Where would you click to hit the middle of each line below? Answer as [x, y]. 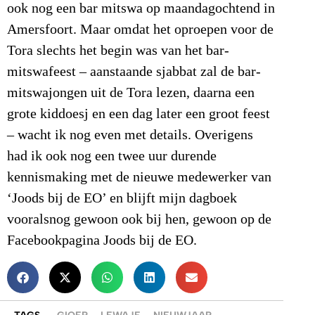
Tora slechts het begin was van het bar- [118, 51]
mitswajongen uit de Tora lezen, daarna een [131, 93]
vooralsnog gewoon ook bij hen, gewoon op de [139, 220]
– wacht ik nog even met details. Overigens [130, 135]
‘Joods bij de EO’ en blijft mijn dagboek [122, 199]
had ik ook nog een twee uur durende [112, 156]
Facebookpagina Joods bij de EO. [102, 241]
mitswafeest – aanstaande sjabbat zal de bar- [134, 72]
